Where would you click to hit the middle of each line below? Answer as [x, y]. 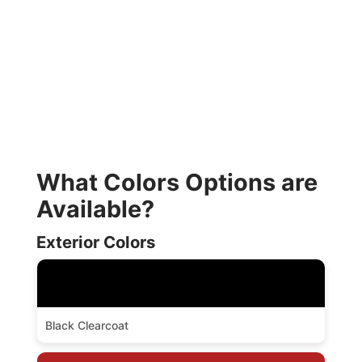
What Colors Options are [177, 182]
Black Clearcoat [86, 325]
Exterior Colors [95, 242]
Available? [95, 209]
